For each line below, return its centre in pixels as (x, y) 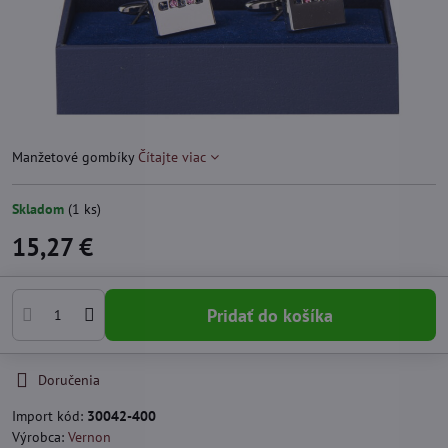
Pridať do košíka (275, 315)
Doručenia (69, 380)
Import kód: (49, 416)
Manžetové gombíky (75, 157)
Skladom (40, 209)
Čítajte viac (172, 157)
